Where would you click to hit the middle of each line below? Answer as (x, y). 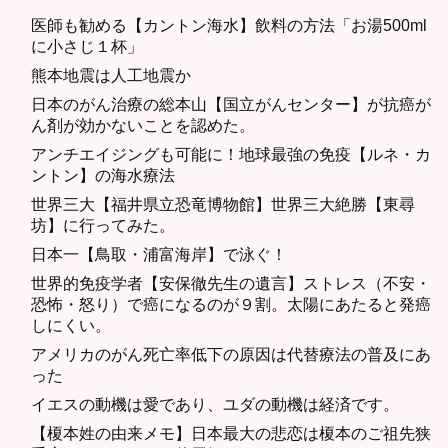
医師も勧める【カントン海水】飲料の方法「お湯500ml (229, 26)
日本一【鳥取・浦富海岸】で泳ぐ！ (159, 255)
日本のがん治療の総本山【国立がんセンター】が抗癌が (231, 105)
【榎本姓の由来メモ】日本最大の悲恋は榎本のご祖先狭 (231, 434)
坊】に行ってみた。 (103, 226)
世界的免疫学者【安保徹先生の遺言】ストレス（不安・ (231, 284)
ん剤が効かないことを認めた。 (143, 126)
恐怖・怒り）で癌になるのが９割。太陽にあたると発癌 (231, 305)
